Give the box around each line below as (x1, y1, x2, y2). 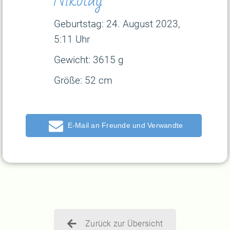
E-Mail (67, 121, 89, 130)
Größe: (54, 74, 82, 87)
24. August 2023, (104, 18, 183, 30)
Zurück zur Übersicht (85, 219, 163, 229)
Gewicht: (54, 54, 90, 66)
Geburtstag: (54, 18, 104, 30)
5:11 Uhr (54, 33, 90, 46)
